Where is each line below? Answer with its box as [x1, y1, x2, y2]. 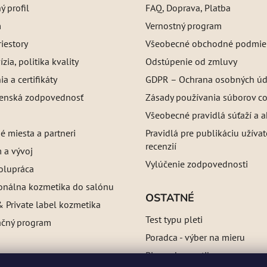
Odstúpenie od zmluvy [145, 55, 237, 67]
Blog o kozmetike [145, 249, 216, 261]
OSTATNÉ [145, 190, 194, 205]
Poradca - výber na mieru [145, 231, 245, 243]
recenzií [145, 139, 176, 152]
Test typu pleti [145, 213, 203, 225]
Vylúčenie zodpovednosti [145, 157, 248, 170]
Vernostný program [145, 19, 222, 32]
